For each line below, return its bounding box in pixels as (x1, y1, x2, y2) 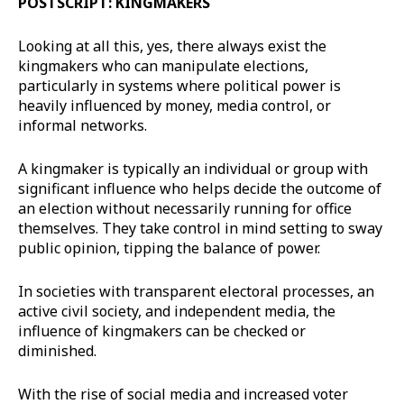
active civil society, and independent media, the (18, 300, 335, 321)
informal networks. (18, 115, 151, 135)
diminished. (18, 340, 100, 361)
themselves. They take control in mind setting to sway (18, 217, 382, 238)
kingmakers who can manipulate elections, (18, 55, 308, 76)
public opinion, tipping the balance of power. (18, 237, 320, 258)
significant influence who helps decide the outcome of (18, 178, 381, 198)
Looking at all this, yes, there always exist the (18, 35, 326, 56)
